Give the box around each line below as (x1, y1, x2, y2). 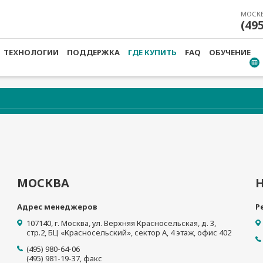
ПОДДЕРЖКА (67, 47, 120, 58)
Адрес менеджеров (17, 201, 98, 212)
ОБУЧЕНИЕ (209, 47, 251, 58)
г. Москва (53, 218, 89, 228)
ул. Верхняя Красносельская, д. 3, (92, 218, 217, 228)
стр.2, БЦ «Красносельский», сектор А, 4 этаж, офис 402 (26, 227, 232, 238)
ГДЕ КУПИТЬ (128, 47, 177, 58)
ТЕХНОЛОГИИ (4, 47, 59, 58)
